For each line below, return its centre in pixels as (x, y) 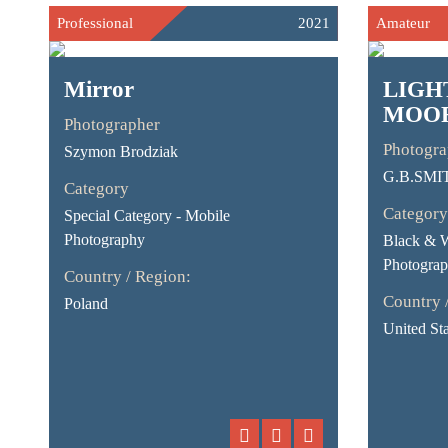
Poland (85, 303)
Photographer (111, 124)
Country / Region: (127, 276)
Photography (104, 239)
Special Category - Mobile (146, 215)
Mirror (98, 89)
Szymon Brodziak (120, 151)
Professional (94, 23)
